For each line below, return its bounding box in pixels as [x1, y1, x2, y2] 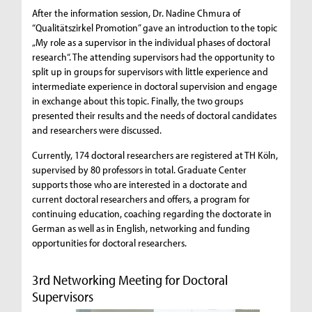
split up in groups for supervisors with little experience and [32, 64, 269, 78]
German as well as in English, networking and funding [32, 221, 251, 235]
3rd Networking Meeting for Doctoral [32, 270, 228, 288]
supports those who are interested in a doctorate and [32, 177, 248, 191]
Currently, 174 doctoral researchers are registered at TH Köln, [32, 148, 279, 162]
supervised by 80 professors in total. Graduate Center [32, 162, 247, 176]
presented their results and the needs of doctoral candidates [32, 108, 277, 122]
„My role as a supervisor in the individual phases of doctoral [32, 35, 271, 49]
